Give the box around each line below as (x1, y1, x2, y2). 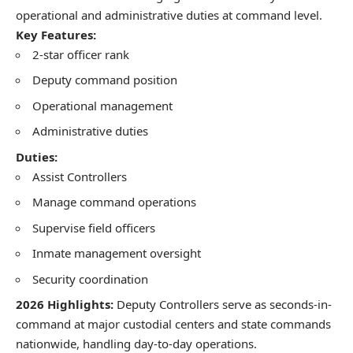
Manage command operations (32, 194, 196, 210)
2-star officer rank (32, 46, 129, 62)
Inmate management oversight (32, 245, 201, 262)
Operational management (32, 97, 173, 113)
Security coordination (32, 270, 148, 287)
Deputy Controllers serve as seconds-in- (113, 296, 332, 313)
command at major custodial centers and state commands (16, 316, 331, 333)
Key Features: (16, 26, 96, 43)
